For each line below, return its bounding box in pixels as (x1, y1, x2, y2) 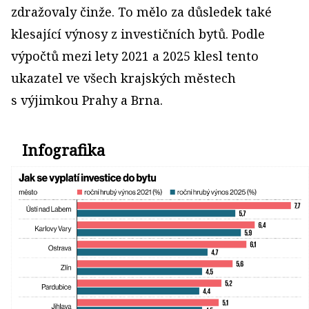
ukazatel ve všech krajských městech (11, 70, 236, 86)
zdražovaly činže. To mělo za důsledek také (11, 3, 272, 20)
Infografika (22, 139, 105, 160)
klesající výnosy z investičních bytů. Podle (11, 26, 265, 42)
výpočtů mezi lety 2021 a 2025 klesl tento (11, 48, 259, 64)
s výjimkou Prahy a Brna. (11, 92, 163, 108)
